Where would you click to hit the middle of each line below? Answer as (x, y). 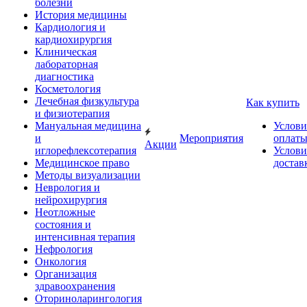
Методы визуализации (88, 175)
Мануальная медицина (88, 126)
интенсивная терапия (85, 237)
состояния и (63, 224)
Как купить (273, 102)
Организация (66, 274)
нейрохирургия (71, 200)
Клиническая (66, 52)
